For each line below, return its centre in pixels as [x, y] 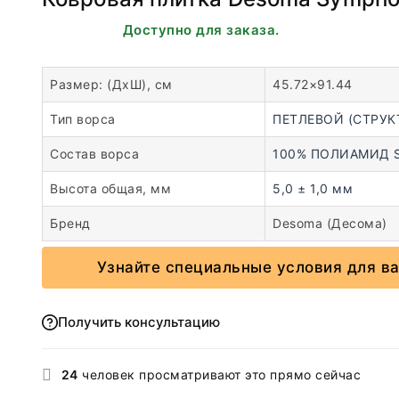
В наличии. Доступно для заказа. [161, 30]
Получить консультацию [139, 322]
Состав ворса [94, 154]
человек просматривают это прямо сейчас [219, 375]
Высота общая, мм [110, 188]
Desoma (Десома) [330, 223]
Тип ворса [83, 119]
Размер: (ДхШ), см [111, 84]
